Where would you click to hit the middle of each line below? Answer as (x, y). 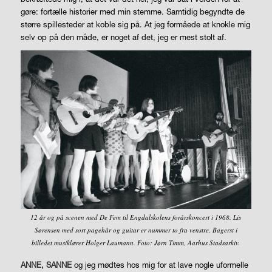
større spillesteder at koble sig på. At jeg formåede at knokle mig (135, 25)
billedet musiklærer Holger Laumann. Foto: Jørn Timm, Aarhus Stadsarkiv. (136, 242)
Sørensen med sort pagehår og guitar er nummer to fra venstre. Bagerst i (136, 229)
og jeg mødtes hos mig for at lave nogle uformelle (160, 264)
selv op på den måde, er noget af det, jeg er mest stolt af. (123, 37)
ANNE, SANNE (46, 264)
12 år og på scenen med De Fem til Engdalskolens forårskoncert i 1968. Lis (136, 217)
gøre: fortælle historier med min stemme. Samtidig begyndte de (132, 12)
